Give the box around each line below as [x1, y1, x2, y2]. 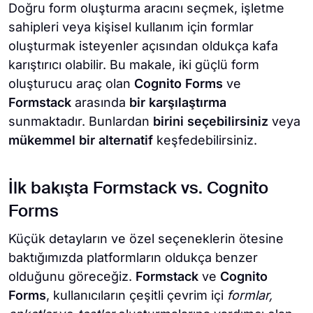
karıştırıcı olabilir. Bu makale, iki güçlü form [8, 57, 259, 72]
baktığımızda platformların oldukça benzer [8, 250, 258, 265]
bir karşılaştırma [129, 95, 226, 110]
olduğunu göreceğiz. [8, 269, 136, 284]
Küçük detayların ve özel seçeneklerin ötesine [8, 231, 284, 246]
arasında [71, 95, 129, 110]
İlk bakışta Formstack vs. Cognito [8, 180, 268, 197]
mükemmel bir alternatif [8, 133, 153, 147]
